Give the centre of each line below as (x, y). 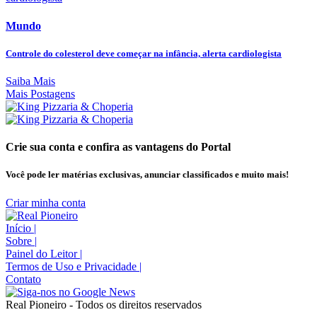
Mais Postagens (40, 94)
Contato (23, 279)
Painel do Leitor (43, 253)
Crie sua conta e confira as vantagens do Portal (118, 147)
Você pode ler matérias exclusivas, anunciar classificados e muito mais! (147, 175)
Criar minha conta (46, 202)
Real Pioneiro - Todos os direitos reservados (104, 304)
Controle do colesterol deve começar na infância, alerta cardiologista (144, 53)
